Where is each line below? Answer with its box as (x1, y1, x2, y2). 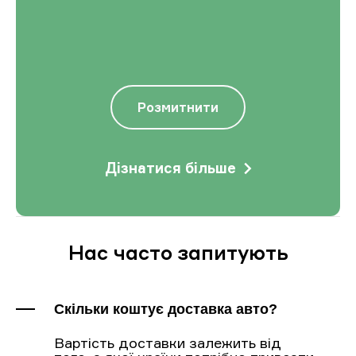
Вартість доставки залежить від (54, 334, 281, 352)
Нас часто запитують (68, 240, 288, 265)
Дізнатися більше (104, 159, 236, 177)
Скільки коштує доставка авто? (54, 301, 277, 318)
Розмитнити (137, 99, 219, 116)
